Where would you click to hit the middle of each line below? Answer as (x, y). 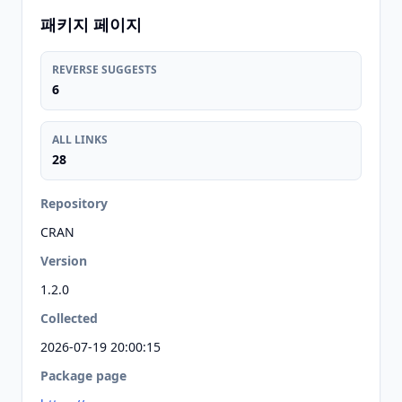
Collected (69, 318)
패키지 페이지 (91, 24)
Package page (83, 376)
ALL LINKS (80, 140)
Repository (74, 203)
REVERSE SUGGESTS (105, 70)
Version (64, 261)
